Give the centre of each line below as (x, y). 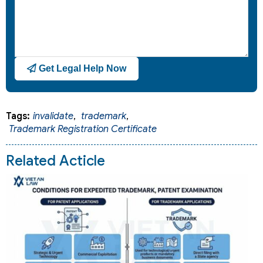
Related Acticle (55, 161)
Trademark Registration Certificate (83, 129)
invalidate (53, 117)
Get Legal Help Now (81, 69)
